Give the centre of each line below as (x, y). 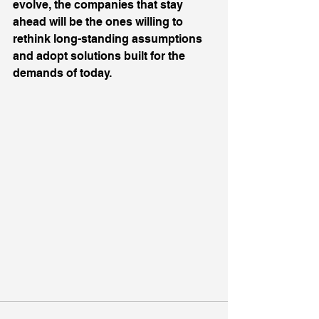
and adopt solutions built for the (100, 56)
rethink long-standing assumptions (109, 39)
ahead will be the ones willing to (99, 22)
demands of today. (62, 73)
